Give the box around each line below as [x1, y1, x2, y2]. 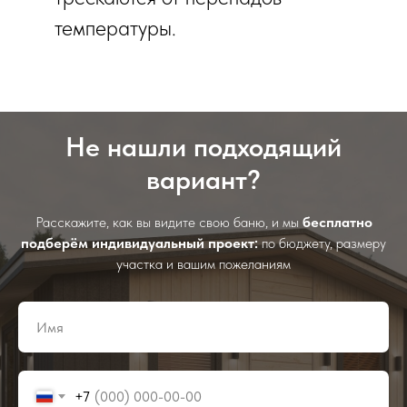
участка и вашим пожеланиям [116, 255, 291, 273]
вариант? [146, 163, 261, 195]
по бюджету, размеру [258, 234, 386, 252]
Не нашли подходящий [65, 130, 342, 163]
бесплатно [302, 213, 372, 231]
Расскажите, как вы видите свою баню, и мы [35, 213, 303, 231]
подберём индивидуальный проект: [21, 234, 258, 252]
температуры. [55, 15, 176, 41]
